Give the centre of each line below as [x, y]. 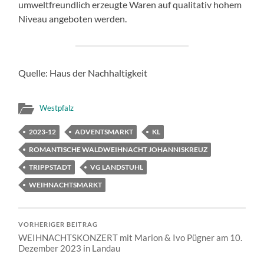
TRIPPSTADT [50, 167]
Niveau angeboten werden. [74, 19]
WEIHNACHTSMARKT [66, 185]
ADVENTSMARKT [104, 132]
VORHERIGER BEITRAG [58, 225]
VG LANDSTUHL [117, 167]
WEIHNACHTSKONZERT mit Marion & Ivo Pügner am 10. [131, 238]
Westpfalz [57, 108]
